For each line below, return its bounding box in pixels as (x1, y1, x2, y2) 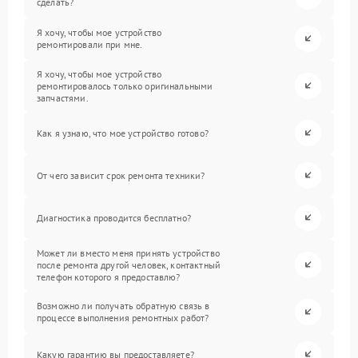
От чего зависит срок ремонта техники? (37, 169, 205, 181)
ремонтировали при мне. (37, 38, 143, 51)
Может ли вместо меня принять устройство (37, 246, 220, 259)
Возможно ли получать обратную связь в (37, 300, 210, 312)
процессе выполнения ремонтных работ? (37, 312, 209, 324)
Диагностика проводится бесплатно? (37, 211, 191, 224)
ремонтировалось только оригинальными (37, 79, 213, 92)
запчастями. (37, 91, 89, 104)
